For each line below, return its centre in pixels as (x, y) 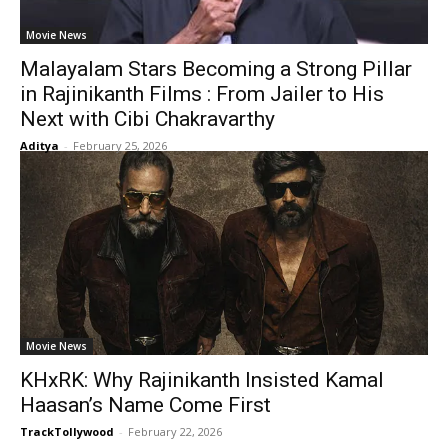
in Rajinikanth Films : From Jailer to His (202, 94)
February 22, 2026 (175, 431)
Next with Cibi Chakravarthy (147, 119)
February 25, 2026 (120, 145)
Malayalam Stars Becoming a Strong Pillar (216, 69)
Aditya (39, 145)
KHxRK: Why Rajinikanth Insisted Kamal (202, 380)
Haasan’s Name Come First (145, 405)
